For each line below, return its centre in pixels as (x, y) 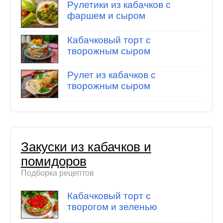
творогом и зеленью (112, 207)
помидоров (54, 162)
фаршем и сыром (106, 16)
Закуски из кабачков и (86, 147)
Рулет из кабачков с (111, 75)
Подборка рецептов (57, 173)
